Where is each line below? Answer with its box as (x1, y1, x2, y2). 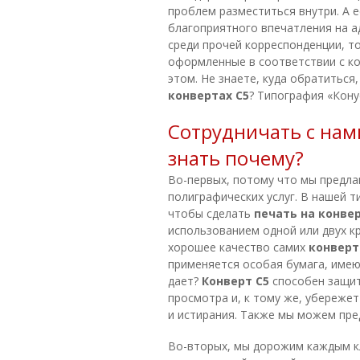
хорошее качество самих (168, 239, 309, 255)
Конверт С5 (202, 273, 269, 288)
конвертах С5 (168, 88, 249, 103)
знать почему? (168, 145, 304, 171)
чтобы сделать (168, 206, 254, 221)
